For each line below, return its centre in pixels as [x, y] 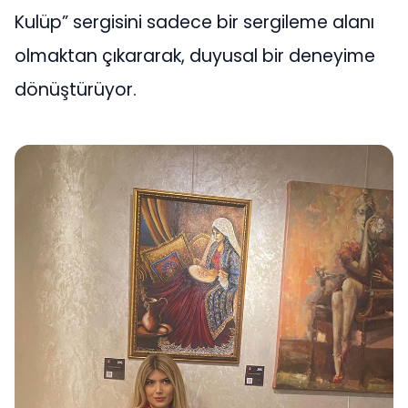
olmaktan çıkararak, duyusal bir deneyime [195, 56]
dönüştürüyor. [76, 90]
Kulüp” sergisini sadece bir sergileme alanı [194, 23]
